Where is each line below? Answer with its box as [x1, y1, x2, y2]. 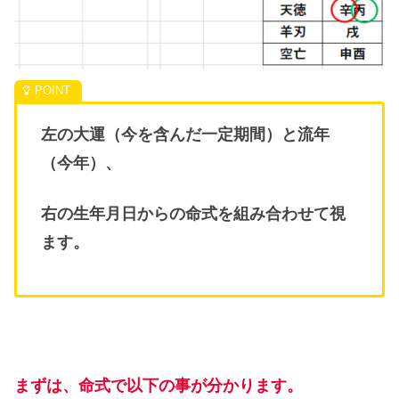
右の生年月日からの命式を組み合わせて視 [41, 204, 346, 223]
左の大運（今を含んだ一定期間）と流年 [41, 125, 330, 143]
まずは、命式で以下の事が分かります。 [14, 376, 303, 395]
